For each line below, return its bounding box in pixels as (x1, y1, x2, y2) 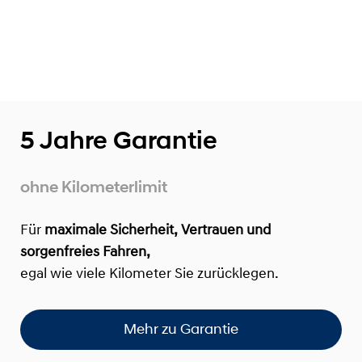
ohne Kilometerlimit (20, 177, 167, 196)
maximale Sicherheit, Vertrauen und (44, 222, 271, 238)
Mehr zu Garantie (124, 320, 238, 339)
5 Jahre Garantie (20, 124, 217, 155)
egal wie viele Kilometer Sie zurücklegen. (20, 266, 279, 282)
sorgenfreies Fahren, (20, 244, 150, 260)
